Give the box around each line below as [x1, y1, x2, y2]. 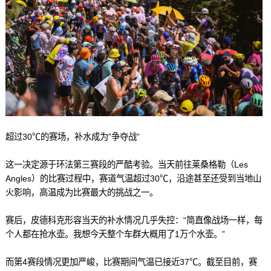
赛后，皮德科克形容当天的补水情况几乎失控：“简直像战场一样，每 [5, 215, 263, 226]
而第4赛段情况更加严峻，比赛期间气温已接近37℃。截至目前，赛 [5, 257, 257, 267]
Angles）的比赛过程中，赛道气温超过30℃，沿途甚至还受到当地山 [5, 174, 261, 184]
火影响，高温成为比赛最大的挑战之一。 [5, 188, 158, 198]
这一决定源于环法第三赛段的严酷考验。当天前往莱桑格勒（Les [5, 160, 248, 170]
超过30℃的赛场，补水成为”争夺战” [5, 132, 140, 142]
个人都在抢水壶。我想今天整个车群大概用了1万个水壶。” [5, 229, 225, 240]
